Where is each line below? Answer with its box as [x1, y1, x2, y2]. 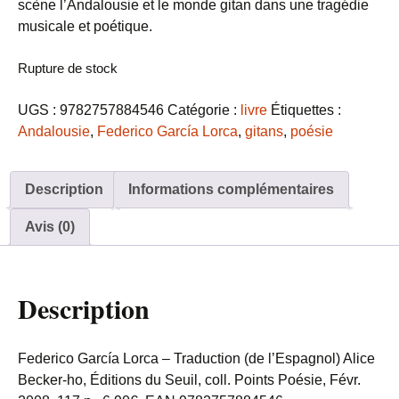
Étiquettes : [271, 102, 341, 118]
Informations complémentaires [128, 182, 334, 197]
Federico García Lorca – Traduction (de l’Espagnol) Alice [18, 350, 375, 366]
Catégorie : [167, 102, 240, 118]
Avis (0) [25, 219, 75, 234]
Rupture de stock [18, 61, 118, 76]
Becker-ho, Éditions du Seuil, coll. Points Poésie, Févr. [18, 371, 361, 387]
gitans [245, 124, 283, 139]
